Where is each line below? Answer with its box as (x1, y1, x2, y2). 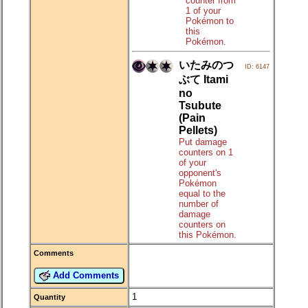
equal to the (179, 188, 225, 199)
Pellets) (179, 124, 217, 136)
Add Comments (50, 269, 119, 280)
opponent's (179, 167, 221, 178)
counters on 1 (179, 146, 233, 157)
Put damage (179, 136, 227, 147)
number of (179, 198, 219, 209)
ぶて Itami (179, 73, 228, 85)
